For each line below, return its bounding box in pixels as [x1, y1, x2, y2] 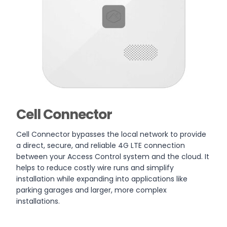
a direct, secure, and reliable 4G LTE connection [16, 140, 185, 150]
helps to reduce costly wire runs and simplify [16, 162, 174, 173]
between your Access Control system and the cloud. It [16, 151, 209, 162]
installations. [16, 196, 60, 206]
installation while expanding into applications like [16, 173, 187, 184]
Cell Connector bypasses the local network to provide [16, 129, 206, 139]
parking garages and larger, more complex [16, 184, 167, 195]
